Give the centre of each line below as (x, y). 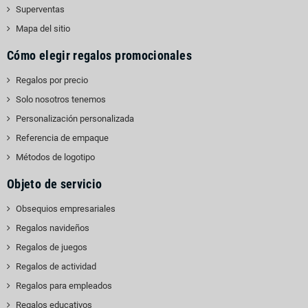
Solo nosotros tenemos (61, 99)
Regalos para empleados (64, 285)
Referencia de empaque (62, 137)
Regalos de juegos (52, 247)
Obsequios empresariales (66, 208)
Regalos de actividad (56, 266)
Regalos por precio (52, 80)
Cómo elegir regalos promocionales (99, 55)
